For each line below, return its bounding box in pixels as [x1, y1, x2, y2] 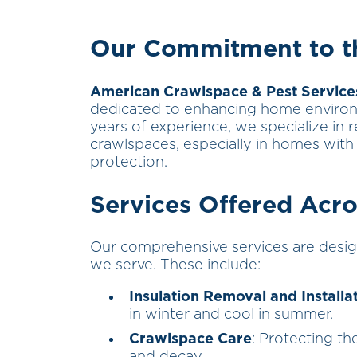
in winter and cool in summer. [129, 308, 333, 323]
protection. [90, 155, 167, 170]
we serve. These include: [90, 258, 261, 273]
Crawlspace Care [129, 332, 252, 347]
